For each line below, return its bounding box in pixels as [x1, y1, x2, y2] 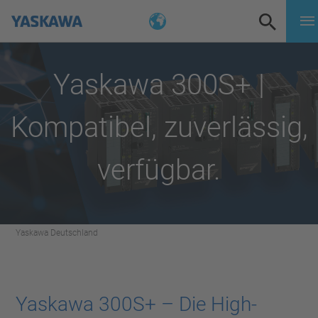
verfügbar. [97, 153, 221, 187]
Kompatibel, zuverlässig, [10, 111, 308, 144]
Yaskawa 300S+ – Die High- [16, 292, 257, 316]
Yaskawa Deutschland [16, 228, 98, 238]
